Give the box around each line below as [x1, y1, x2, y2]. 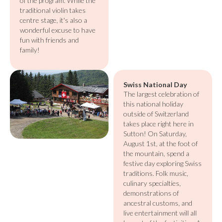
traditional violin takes [20, 6, 86, 14]
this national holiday [123, 100, 183, 108]
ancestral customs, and [123, 199, 192, 207]
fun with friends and [20, 36, 79, 44]
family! [20, 46, 40, 54]
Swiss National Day [123, 80, 187, 89]
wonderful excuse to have [20, 26, 96, 34]
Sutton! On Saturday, [123, 129, 187, 138]
